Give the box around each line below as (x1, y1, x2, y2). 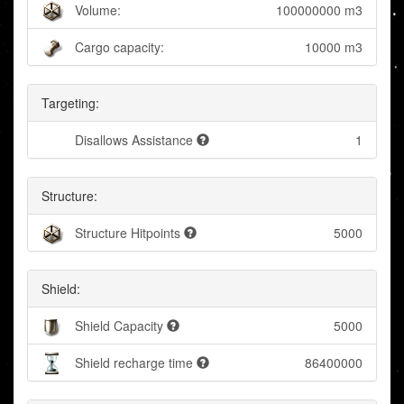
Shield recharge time (75, 353, 193, 372)
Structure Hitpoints (75, 224, 180, 243)
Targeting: (41, 94, 99, 113)
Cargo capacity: (75, 38, 164, 57)
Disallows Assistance (75, 131, 193, 150)
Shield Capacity (75, 317, 163, 335)
